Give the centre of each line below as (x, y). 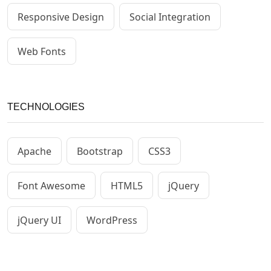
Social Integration (170, 17)
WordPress (112, 220)
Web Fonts (42, 51)
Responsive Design (61, 17)
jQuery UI (39, 220)
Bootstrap (100, 151)
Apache (34, 151)
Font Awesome (51, 185)
